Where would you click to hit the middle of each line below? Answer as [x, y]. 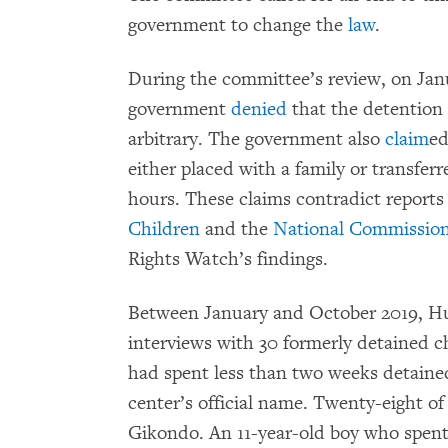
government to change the [238, 25]
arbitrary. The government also [256, 139]
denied [259, 109]
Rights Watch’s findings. [228, 259]
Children [164, 229]
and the [236, 229]
